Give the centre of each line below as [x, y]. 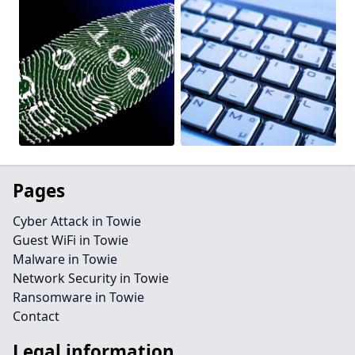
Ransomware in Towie [78, 297]
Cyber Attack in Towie [77, 221]
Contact [36, 316]
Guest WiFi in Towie [71, 240]
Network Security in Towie [91, 278]
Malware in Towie [65, 259]
